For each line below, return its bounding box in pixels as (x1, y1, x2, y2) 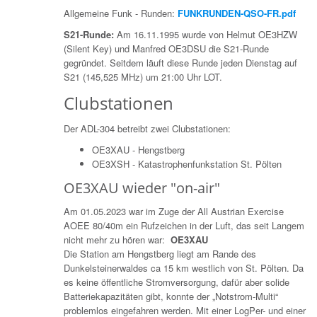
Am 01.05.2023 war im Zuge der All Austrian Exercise (63, 204, 284, 218)
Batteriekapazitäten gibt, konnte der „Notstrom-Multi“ (63, 289, 278, 303)
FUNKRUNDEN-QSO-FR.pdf (177, 6, 296, 20)
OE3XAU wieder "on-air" (63, 178, 220, 197)
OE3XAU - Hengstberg (91, 142, 185, 156)
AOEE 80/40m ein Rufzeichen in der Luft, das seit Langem (63, 218, 304, 232)
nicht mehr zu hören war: (63, 232, 171, 246)
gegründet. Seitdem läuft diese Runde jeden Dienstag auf (63, 55, 297, 69)
